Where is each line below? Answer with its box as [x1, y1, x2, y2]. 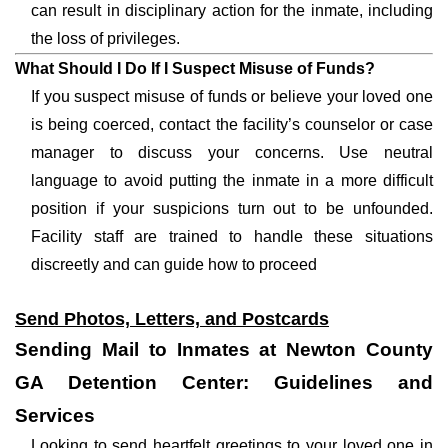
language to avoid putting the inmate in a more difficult [31, 172, 433, 189]
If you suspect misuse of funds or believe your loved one [31, 88, 433, 105]
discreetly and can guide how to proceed [31, 256, 317, 273]
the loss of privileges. [31, 30, 180, 47]
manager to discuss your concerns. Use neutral [31, 144, 433, 161]
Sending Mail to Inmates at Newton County [15, 339, 433, 360]
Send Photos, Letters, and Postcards [15, 309, 329, 329]
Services [15, 405, 95, 426]
